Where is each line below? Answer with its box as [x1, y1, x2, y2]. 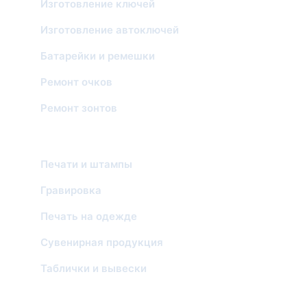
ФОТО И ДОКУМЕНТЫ [33, 282, 137, 293]
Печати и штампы [40, 158, 132, 171]
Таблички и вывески [40, 262, 147, 275]
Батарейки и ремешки [40, 49, 155, 62]
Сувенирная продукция [40, 236, 163, 249]
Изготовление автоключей [40, 23, 179, 36]
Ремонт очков [40, 75, 112, 88]
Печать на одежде [40, 210, 137, 223]
